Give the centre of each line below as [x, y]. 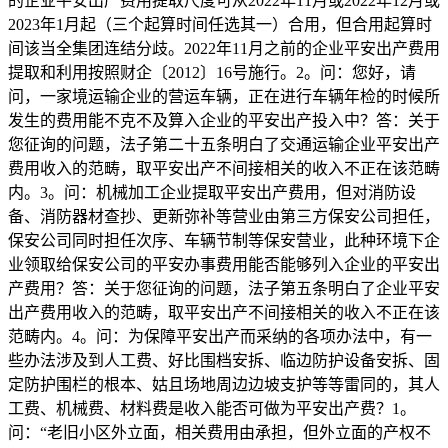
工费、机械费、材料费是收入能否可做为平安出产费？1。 [212, 408]
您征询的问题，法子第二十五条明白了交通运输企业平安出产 [224, 144]
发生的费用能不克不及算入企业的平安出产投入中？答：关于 [224, 120]
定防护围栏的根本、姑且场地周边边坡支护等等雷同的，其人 [224, 384]
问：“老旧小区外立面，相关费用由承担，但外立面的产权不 [219, 432]
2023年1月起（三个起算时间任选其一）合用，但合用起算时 [220, 24]
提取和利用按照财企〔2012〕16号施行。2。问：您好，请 [212, 72]
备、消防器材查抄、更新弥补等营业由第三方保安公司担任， [224, 216]
